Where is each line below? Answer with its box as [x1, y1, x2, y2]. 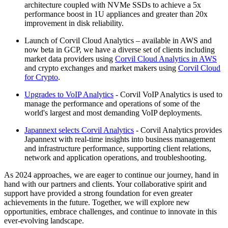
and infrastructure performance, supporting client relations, [24, 144, 211, 153]
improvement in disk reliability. [24, 19, 124, 27]
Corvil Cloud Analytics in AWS [115, 54, 217, 63]
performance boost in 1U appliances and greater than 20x [24, 10, 208, 18]
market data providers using [24, 54, 115, 63]
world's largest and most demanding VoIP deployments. [24, 108, 202, 117]
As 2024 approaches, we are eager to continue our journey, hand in [4, 170, 219, 179]
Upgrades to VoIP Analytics [24, 90, 113, 99]
